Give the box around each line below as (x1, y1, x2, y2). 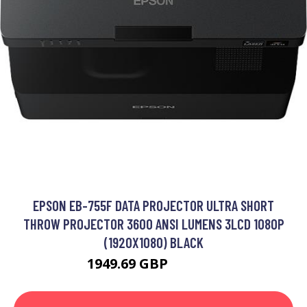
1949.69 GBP (86, 254, 171, 273)
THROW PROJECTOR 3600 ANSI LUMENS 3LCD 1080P (23, 215, 284, 233)
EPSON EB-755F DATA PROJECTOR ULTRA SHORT (33, 197, 274, 214)
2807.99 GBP (171, 260, 221, 272)
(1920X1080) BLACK (103, 234, 204, 251)
